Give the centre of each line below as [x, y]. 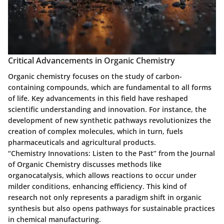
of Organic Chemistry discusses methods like [85, 164]
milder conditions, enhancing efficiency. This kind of [97, 186]
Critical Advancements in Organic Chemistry [91, 60]
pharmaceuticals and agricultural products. [82, 142]
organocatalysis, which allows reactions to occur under [102, 175]
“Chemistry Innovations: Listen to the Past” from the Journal [111, 153]
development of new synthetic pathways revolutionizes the [109, 120]
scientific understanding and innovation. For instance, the [107, 109]
